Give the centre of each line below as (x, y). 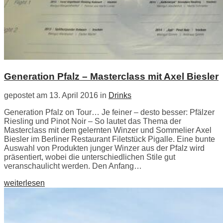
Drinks (120, 96)
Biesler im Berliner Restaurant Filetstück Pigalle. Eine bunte (110, 139)
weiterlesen (24, 183)
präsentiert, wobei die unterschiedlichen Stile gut (90, 157)
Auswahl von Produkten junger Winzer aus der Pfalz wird (104, 148)
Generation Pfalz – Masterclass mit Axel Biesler (111, 76)
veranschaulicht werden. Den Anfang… (73, 166)
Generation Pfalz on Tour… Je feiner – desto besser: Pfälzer (109, 112)
